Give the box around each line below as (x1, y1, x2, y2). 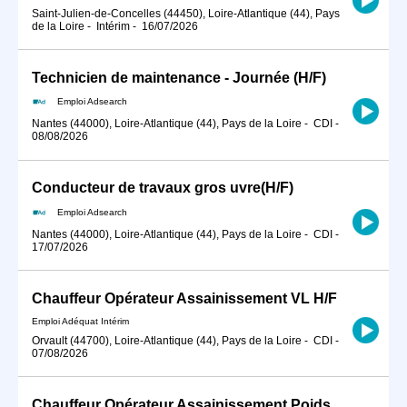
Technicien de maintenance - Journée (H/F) (32, 69, 326, 85)
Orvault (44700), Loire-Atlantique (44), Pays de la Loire (32, 333, 302, 347)
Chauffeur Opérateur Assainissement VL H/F (32, 291, 337, 307)
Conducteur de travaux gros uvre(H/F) (32, 180, 293, 196)
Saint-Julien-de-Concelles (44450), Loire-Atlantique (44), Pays (32, 6, 340, 20)
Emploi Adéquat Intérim (32, 315, 129, 326)
